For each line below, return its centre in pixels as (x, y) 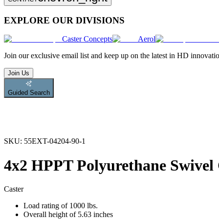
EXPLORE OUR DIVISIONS (64, 20)
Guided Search (29, 93)
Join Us (19, 73)
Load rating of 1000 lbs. (61, 206)
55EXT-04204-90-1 (55, 141)
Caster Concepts (87, 39)
